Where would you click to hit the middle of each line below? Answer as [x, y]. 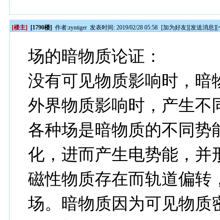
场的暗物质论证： [95, 56]
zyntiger [78, 27]
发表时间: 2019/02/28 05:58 [124, 27]
